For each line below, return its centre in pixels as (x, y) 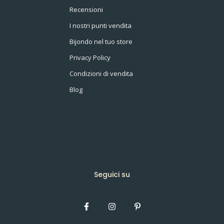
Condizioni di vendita (101, 73)
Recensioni (86, 9)
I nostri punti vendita (100, 25)
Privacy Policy (90, 57)
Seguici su (112, 174)
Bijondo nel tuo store (101, 41)
